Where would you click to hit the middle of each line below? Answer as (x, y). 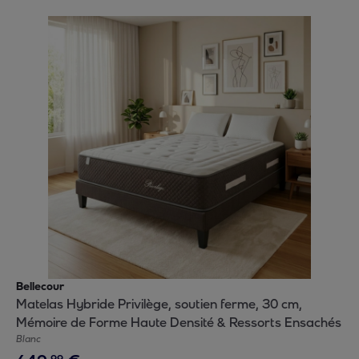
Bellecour (40, 286)
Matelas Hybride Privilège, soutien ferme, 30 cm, (159, 304)
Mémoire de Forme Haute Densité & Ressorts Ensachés (179, 323)
